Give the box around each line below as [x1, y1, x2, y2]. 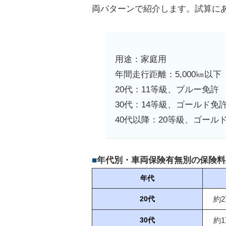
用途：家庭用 [115, 54, 167, 65]
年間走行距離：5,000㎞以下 [115, 70, 222, 80]
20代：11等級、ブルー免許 [115, 85, 219, 95]
